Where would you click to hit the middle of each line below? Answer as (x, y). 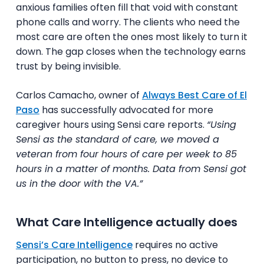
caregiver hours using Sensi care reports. (111, 124)
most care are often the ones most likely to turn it (131, 37)
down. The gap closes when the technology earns (131, 51)
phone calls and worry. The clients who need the (128, 22)
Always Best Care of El (194, 95)
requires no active (175, 245)
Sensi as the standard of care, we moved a (117, 139)
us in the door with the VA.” (79, 183)
